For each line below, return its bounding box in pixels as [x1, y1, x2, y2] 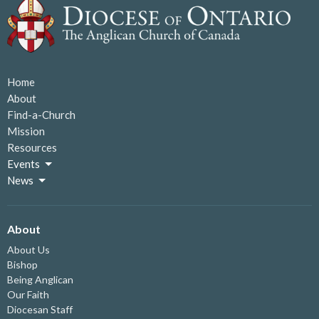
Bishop [7, 258, 38, 271]
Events [7, 157, 40, 171]
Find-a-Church [7, 108, 75, 122]
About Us [7, 243, 50, 256]
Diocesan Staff [7, 303, 73, 315]
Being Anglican [7, 273, 73, 286]
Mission [7, 125, 45, 138]
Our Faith [7, 288, 49, 300]
